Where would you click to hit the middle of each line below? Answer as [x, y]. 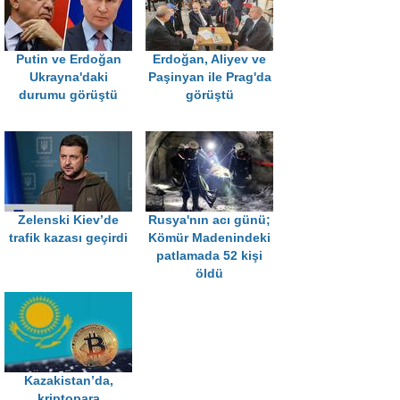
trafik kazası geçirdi [68, 238]
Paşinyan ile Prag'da [209, 78]
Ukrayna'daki [68, 78]
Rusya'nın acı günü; [209, 221]
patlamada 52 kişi [209, 256]
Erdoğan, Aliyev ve [209, 60]
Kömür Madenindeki [209, 238]
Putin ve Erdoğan [68, 60]
